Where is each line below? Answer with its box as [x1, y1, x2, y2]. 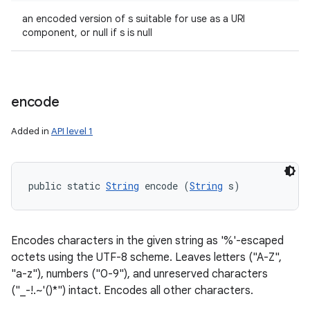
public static [28, 179, 106, 192]
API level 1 [51, 125, 93, 137]
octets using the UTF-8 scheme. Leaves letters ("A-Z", [11, 250, 282, 264]
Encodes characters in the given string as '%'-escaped [11, 234, 284, 248]
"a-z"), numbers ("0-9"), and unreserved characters [11, 267, 268, 281]
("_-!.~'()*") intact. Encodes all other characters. [11, 284, 253, 298]
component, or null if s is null [22, 26, 152, 39]
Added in [11, 125, 51, 137]
